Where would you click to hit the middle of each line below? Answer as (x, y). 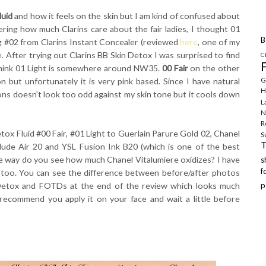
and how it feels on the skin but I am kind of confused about (126, 16)
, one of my (219, 42)
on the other (214, 68)
